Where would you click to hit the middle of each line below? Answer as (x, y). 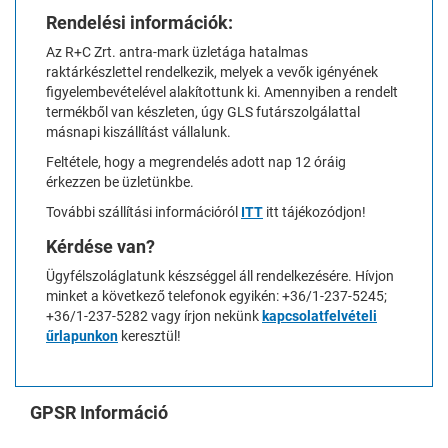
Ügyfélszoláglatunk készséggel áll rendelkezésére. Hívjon (220, 275)
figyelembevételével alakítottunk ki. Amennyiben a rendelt (222, 91)
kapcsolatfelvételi (319, 315)
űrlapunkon (82, 335)
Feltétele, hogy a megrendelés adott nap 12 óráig (196, 161)
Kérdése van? (100, 246)
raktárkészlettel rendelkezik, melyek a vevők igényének (212, 71)
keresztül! (149, 335)
